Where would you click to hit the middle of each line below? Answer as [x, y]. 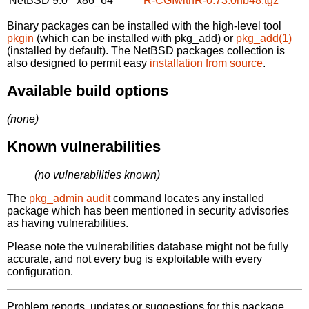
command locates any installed [187, 198]
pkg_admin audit [70, 198]
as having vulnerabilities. [68, 223]
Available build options [88, 91]
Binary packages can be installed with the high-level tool [144, 26]
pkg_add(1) [264, 38]
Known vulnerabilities [84, 147]
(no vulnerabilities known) [97, 175]
